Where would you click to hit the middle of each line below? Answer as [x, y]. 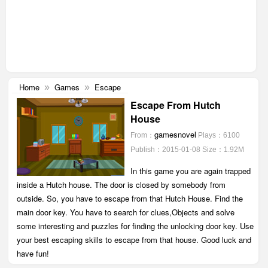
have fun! [33, 253]
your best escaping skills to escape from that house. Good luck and [134, 240]
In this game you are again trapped [190, 171]
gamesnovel [175, 134]
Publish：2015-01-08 [165, 150]
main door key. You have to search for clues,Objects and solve [125, 212]
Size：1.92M [223, 150]
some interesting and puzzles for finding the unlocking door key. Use [135, 226]
